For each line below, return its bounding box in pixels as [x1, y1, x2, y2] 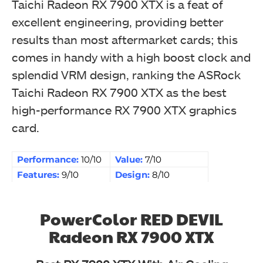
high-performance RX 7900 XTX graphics [12, 102, 237, 117]
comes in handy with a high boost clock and [12, 49, 251, 64]
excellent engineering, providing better [12, 14, 224, 29]
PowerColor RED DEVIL [40, 207, 223, 230]
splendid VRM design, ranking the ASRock [12, 67, 241, 82]
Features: [17, 168, 62, 180]
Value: [115, 153, 145, 165]
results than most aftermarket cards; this [12, 32, 238, 46]
